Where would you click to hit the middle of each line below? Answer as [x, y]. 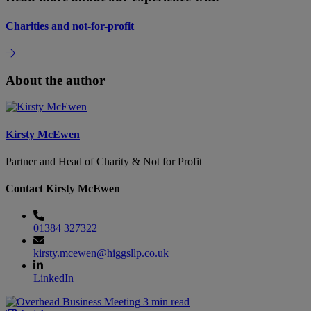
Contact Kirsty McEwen [63, 189]
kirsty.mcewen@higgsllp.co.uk [101, 253]
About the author [55, 80]
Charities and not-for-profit [70, 26]
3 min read [166, 302]
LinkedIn [53, 278]
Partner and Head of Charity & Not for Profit [104, 161]
